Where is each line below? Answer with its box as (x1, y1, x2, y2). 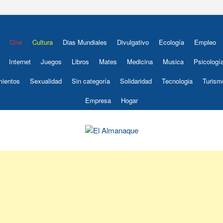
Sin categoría (71, 76, 110, 86)
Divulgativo (117, 37, 149, 47)
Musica (162, 57, 184, 66)
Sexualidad (29, 76, 62, 86)
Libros (71, 57, 89, 66)
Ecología (159, 37, 184, 47)
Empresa (85, 96, 111, 105)
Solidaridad (119, 76, 152, 86)
